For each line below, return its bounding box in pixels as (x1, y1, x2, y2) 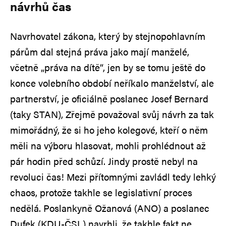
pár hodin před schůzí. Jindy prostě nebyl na (10, 154, 198, 168)
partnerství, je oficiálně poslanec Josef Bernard (10, 91, 208, 105)
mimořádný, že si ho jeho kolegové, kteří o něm (10, 123, 208, 137)
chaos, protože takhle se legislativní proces (10, 185, 192, 199)
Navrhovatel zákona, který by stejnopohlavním (10, 29, 205, 43)
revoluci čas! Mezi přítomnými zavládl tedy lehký (10, 169, 216, 184)
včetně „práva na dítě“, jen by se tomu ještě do (10, 60, 205, 74)
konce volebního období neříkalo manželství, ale (10, 76, 214, 90)
